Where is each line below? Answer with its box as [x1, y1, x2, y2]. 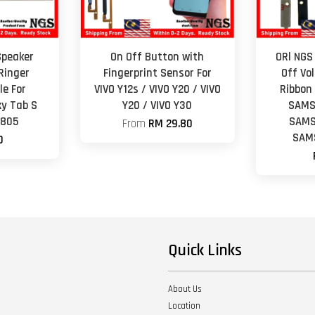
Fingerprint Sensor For [103, 65, 212, 81]
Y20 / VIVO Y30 [122, 98, 193, 113]
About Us [168, 283, 202, 295]
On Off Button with [110, 49, 205, 65]
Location [168, 300, 200, 311]
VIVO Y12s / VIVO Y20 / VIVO [94, 82, 221, 97]
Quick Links [168, 240, 242, 261]
